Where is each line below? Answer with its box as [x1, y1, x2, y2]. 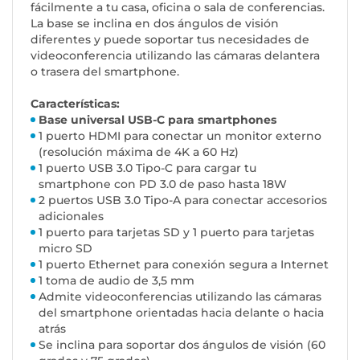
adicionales [39, 209, 104, 223]
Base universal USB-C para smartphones [39, 112, 276, 127]
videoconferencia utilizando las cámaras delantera [31, 48, 320, 63]
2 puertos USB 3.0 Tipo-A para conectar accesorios [39, 193, 327, 207]
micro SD [39, 241, 92, 256]
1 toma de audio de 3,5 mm [39, 273, 194, 288]
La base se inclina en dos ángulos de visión [31, 16, 279, 31]
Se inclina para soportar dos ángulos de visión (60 [39, 337, 325, 352]
